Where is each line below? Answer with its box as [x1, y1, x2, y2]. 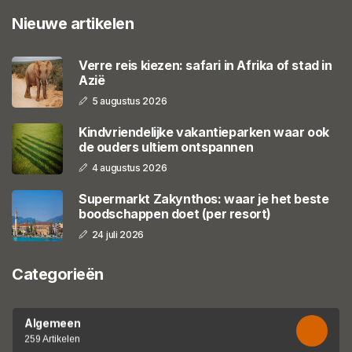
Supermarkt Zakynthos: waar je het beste [79, 190, 329, 207]
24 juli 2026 [91, 228, 145, 240]
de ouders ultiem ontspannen [79, 138, 254, 155]
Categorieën [12, 265, 104, 284]
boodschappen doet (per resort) [79, 205, 271, 222]
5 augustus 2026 [91, 94, 167, 107]
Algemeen [24, 316, 81, 330]
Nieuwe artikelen [12, 14, 134, 34]
